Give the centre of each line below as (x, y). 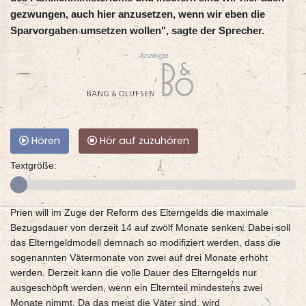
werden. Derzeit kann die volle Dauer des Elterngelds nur (134, 273)
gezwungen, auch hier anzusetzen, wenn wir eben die (138, 14)
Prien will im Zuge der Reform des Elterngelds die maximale (139, 213)
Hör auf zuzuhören (143, 141)
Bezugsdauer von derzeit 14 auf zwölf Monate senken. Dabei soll (150, 228)
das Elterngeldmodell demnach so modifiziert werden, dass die (145, 243)
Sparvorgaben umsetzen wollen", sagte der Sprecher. (137, 31)
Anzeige (153, 56)
